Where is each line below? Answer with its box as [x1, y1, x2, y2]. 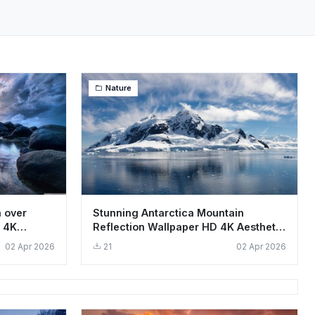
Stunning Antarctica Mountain [93, 206, 244, 219]
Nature [105, 83, 131, 93]
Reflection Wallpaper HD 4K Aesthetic [93, 220, 285, 233]
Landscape [93, 234, 148, 247]
